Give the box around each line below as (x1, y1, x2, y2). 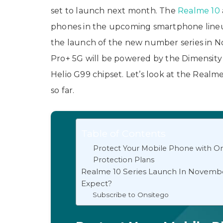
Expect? (81, 179, 112, 189)
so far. (51, 86, 75, 96)
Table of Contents (81, 127, 166, 140)
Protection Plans (93, 155, 154, 165)
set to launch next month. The (51, 6, 178, 16)
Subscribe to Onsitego (92, 191, 169, 199)
